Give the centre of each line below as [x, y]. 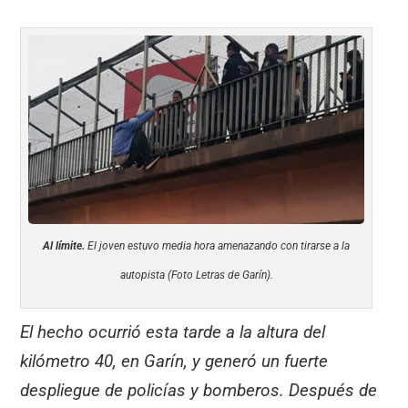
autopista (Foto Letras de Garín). [196, 275]
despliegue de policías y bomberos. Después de [199, 391]
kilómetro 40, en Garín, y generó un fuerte [174, 362]
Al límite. [64, 246]
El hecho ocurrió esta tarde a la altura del [173, 332]
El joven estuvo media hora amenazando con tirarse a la [218, 246]
